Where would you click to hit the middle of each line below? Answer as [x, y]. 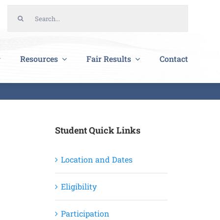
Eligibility [79, 186]
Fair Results [109, 58]
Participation [85, 213]
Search [19, 13]
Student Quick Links [97, 130]
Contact [174, 58]
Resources [39, 58]
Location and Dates [96, 159]
